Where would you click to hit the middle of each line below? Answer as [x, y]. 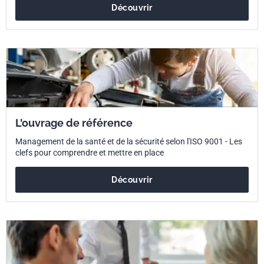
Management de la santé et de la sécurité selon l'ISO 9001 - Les [129, 142]
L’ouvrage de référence [74, 123]
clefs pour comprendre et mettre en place [90, 153]
